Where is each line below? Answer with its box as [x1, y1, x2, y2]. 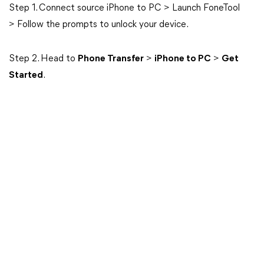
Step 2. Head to [9, 54, 78, 64]
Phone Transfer [78, 54, 144, 64]
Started [9, 71, 43, 80]
